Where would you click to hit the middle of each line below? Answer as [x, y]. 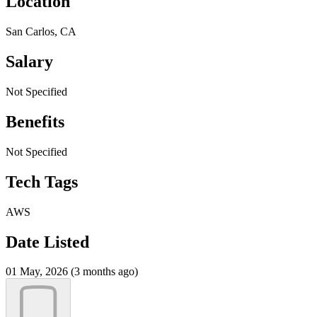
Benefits [35, 121]
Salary [29, 62]
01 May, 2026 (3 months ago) [72, 272]
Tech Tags [42, 181]
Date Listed [47, 242]
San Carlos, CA [41, 32]
